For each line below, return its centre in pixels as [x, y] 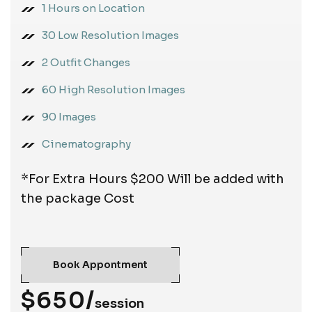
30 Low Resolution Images [110, 35]
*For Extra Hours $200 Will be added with [153, 179]
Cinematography [86, 143]
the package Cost [78, 198]
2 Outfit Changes [86, 62]
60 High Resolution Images [114, 89]
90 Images [69, 116]
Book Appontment [100, 264]
